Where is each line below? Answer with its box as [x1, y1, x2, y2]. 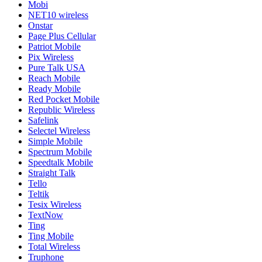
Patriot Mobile [28, 42, 81, 52]
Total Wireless [28, 242, 80, 252]
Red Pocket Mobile [28, 94, 99, 105]
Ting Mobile [28, 231, 74, 242]
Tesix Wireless [28, 199, 81, 210]
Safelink [28, 115, 58, 126]
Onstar [28, 20, 53, 31]
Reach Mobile [28, 73, 80, 84]
